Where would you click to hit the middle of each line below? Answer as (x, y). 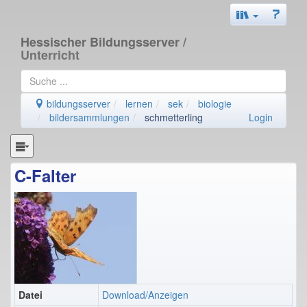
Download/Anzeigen (145, 294)
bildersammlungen (89, 117)
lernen (139, 103)
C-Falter (45, 175)
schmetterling (174, 117)
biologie (215, 103)
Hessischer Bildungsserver (102, 42)
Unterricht (50, 55)
